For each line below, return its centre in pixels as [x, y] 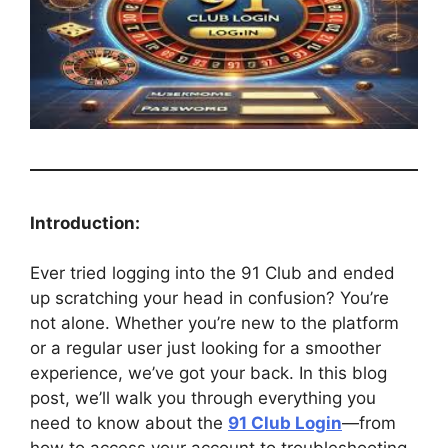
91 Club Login [285, 423]
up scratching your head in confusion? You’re [209, 298]
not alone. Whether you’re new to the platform [214, 323]
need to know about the [129, 423]
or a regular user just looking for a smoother [205, 348]
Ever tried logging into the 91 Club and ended [212, 273]
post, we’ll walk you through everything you [203, 398]
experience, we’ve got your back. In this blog [208, 373]
